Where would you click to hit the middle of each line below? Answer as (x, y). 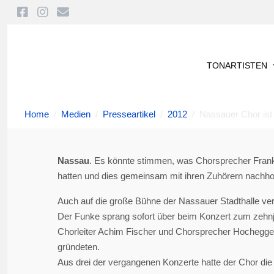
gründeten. (79, 247)
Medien (76, 114)
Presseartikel (129, 114)
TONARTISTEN (237, 65)
